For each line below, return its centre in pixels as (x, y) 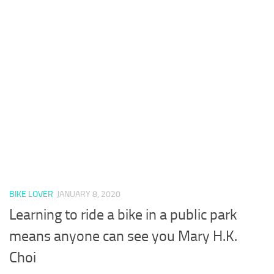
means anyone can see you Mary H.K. (123, 236)
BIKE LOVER (31, 194)
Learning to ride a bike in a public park (123, 214)
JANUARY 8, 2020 (89, 194)
